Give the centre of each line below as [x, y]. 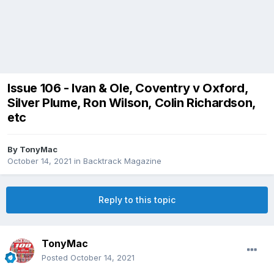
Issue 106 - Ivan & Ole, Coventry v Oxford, [128, 88]
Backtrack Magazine [122, 161]
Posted [56, 258]
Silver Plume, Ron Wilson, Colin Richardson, [131, 103]
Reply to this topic [137, 200]
